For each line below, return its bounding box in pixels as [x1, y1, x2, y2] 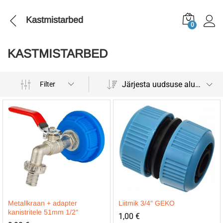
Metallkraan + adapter [8, 199, 77, 207]
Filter [40, 80, 56, 88]
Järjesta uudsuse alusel [195, 80, 201, 89]
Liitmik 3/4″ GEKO [118, 199, 175, 207]
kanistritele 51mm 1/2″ [8, 208, 78, 216]
